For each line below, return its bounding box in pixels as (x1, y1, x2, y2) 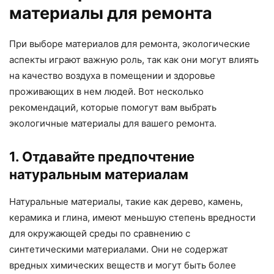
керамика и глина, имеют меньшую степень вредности (9, 211, 256, 223)
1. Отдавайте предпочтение (9, 148, 194, 165)
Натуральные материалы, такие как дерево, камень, (9, 195, 243, 207)
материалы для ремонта (9, 2, 212, 23)
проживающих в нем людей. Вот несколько (9, 85, 204, 97)
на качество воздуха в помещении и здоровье (9, 69, 215, 81)
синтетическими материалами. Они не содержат (9, 243, 228, 255)
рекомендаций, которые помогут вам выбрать (9, 101, 217, 113)
